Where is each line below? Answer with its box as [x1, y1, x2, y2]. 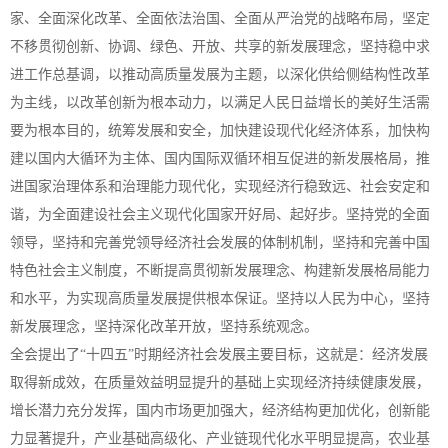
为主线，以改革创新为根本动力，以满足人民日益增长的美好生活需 [10, 95, 430, 110]
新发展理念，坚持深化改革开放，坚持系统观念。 [10, 319, 318, 334]
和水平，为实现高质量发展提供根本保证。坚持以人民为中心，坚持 [10, 291, 430, 306]
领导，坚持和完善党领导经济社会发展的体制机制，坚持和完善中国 [10, 235, 430, 250]
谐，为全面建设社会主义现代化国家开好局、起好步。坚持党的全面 [10, 207, 430, 222]
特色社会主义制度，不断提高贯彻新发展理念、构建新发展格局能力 [10, 263, 430, 278]
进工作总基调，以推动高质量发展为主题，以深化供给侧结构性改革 [10, 67, 430, 82]
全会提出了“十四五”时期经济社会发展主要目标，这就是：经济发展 [10, 347, 428, 362]
